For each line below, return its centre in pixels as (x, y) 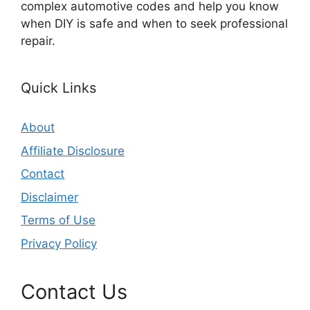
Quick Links (58, 88)
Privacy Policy (59, 243)
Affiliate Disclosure (73, 151)
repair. (38, 41)
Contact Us (74, 291)
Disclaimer (49, 197)
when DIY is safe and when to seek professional (154, 24)
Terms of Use (58, 220)
